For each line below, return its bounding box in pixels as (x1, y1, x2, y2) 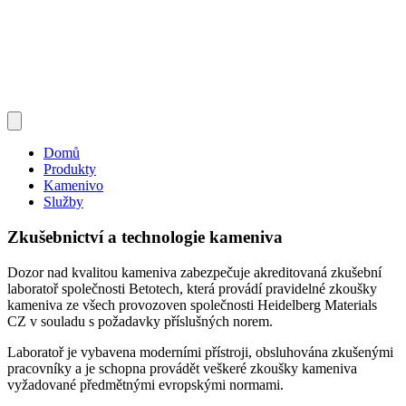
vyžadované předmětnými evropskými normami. (7, 376, 287, 392)
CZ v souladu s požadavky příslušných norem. (7, 313, 276, 329)
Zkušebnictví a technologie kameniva (7, 227, 283, 247)
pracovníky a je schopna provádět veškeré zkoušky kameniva (7, 360, 357, 376)
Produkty (43, 161, 96, 178)
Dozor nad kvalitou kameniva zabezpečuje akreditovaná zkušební (7, 264, 382, 280)
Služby (43, 194, 83, 210)
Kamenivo (43, 178, 103, 194)
